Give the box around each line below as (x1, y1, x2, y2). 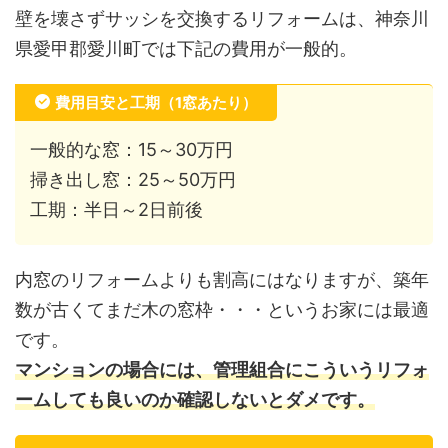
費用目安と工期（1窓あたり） (55, 93, 257, 113)
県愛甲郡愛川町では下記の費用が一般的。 (15, 38, 357, 60)
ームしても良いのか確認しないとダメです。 (15, 389, 375, 411)
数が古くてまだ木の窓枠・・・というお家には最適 (15, 299, 429, 321)
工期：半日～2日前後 (30, 199, 203, 221)
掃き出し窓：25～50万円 (30, 169, 236, 191)
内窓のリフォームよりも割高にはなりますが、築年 (15, 269, 429, 291)
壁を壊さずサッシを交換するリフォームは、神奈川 (15, 8, 429, 30)
